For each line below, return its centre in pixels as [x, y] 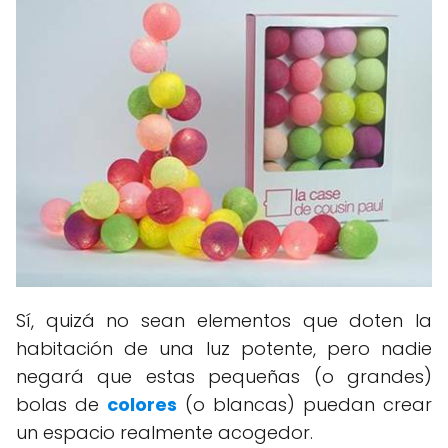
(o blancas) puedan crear [308, 405]
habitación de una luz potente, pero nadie [224, 349]
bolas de [61, 405]
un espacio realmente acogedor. [164, 433]
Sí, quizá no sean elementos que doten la [224, 321]
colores [142, 405]
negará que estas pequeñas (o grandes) [224, 377]
